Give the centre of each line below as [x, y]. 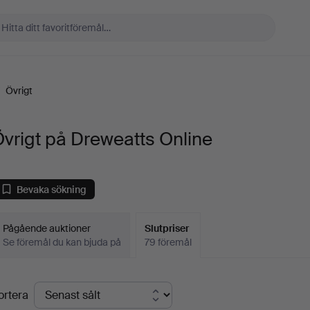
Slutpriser [167, 228]
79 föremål [168, 242]
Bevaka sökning [52, 189]
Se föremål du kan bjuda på [62, 242]
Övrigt [19, 91]
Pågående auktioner [47, 228]
